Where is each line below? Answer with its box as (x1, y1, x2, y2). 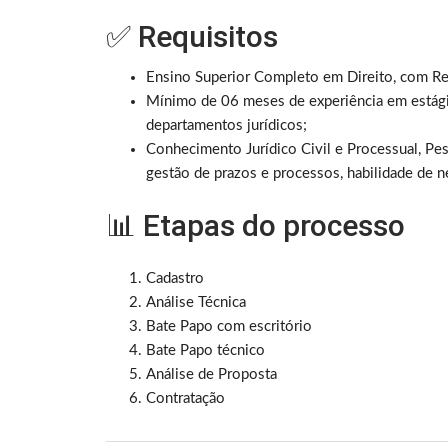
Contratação (146, 391, 225, 407)
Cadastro (146, 271, 204, 287)
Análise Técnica (146, 295, 246, 311)
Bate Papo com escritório (146, 319, 312, 335)
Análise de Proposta (146, 367, 277, 383)
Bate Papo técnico (146, 343, 265, 359)
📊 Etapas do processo (106, 208, 405, 244)
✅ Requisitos (106, 19, 278, 55)
